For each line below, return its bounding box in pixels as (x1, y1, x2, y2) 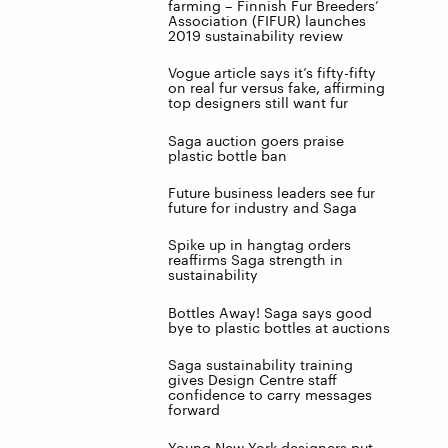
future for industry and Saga (168, 199, 357, 217)
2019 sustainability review (168, 26, 343, 44)
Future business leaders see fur (168, 184, 375, 202)
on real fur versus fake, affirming (168, 79, 385, 97)
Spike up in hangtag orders (168, 236, 351, 254)
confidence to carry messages (168, 386, 372, 404)
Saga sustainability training (168, 356, 353, 374)
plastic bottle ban (168, 146, 287, 164)
